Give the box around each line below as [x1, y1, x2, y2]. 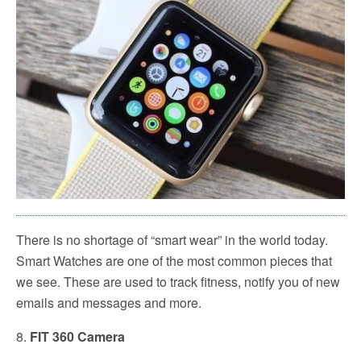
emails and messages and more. [16, 293, 201, 312]
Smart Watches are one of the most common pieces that [16, 251, 332, 270]
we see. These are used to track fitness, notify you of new [16, 272, 340, 291]
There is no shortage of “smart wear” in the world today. [16, 230, 328, 249]
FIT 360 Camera [30, 326, 125, 346]
